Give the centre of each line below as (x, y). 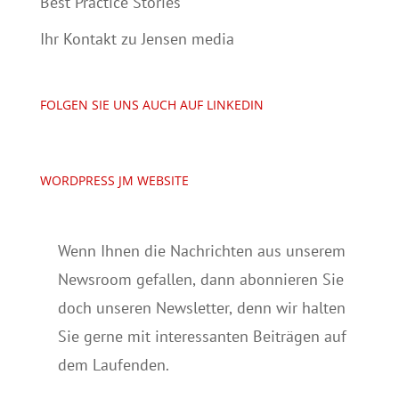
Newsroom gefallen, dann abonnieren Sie (200, 279)
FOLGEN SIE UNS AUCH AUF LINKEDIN (151, 104)
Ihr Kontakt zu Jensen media (137, 38)
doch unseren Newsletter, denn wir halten (201, 307)
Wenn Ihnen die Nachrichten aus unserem (201, 250)
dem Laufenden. (113, 364)
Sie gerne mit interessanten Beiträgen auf (202, 336)
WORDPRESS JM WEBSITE (114, 180)
